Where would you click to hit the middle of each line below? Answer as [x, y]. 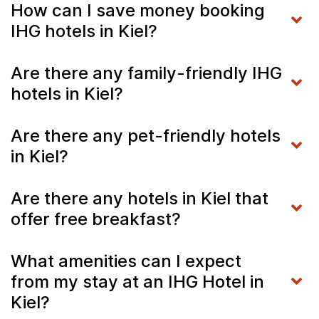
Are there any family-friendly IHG [146, 73]
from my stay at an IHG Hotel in [137, 281]
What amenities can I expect [126, 261]
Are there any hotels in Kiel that [140, 198]
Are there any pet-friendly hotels [146, 135]
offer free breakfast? [96, 219]
